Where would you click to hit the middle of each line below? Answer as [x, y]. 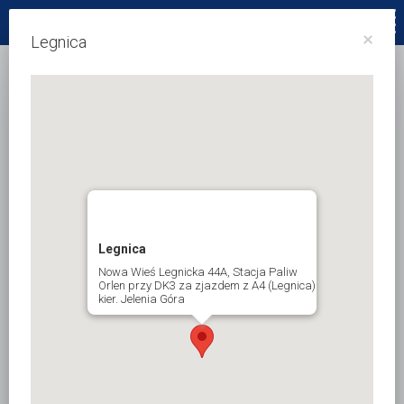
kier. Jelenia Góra [142, 298]
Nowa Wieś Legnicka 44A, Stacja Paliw [198, 271]
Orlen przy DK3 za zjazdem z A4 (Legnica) [207, 285]
